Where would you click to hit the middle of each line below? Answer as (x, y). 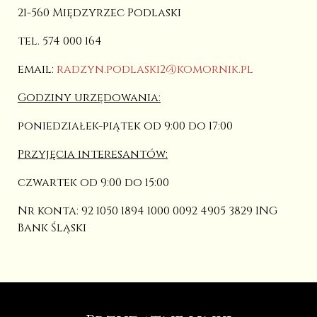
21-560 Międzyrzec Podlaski (99, 12)
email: (36, 69)
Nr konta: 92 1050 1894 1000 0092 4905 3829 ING (148, 211)
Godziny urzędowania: (89, 97)
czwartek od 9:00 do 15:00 (93, 182)
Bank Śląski (52, 227)
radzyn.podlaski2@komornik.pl (155, 69)
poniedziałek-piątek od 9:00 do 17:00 (125, 126)
